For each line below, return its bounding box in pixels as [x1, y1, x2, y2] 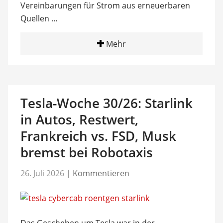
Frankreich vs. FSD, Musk [20, 126, 176, 145]
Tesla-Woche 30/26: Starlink [20, 94, 193, 112]
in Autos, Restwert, [20, 110, 138, 128]
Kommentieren [72, 168, 129, 179]
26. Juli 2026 [20, 168, 64, 179]
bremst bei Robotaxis [20, 143, 153, 161]
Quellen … [20, 12, 58, 24]
